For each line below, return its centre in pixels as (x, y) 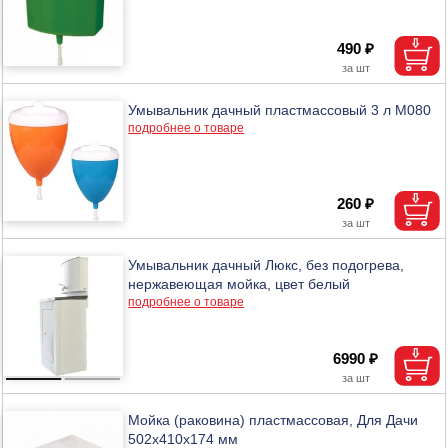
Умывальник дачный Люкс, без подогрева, (266, 264)
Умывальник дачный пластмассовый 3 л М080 (280, 109)
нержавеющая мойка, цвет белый (239, 283)
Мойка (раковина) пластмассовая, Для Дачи (273, 419)
